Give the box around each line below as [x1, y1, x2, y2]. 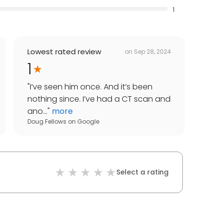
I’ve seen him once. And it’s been [30, 81, 153, 93]
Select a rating [116, 167, 169, 177]
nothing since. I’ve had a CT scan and [27, 93, 171, 105]
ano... [27, 106, 47, 117]
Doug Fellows [27, 117, 66, 126]
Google [77, 117, 99, 126]
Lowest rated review [27, 46, 101, 57]
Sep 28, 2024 [134, 47, 171, 56]
